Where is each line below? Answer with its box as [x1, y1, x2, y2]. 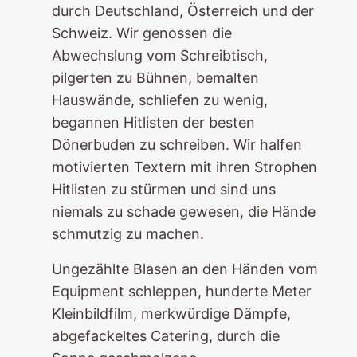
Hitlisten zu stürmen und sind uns [51, 181, 276, 198]
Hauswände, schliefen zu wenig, [51, 92, 268, 108]
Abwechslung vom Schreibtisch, [51, 47, 268, 64]
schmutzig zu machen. [51, 226, 204, 242]
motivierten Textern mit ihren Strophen [51, 159, 317, 175]
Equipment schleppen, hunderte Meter [51, 283, 312, 300]
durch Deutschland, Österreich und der [51, 2, 314, 19]
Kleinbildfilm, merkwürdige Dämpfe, [51, 305, 291, 322]
